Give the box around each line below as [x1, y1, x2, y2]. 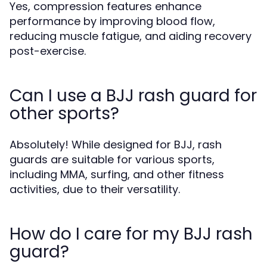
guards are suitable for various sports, [10, 152, 215, 167]
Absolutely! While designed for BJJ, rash [10, 137, 222, 152]
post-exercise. [10, 44, 86, 58]
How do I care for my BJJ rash [10, 222, 253, 246]
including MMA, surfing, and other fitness [10, 167, 224, 182]
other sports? [10, 102, 119, 125]
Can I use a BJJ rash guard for [10, 84, 257, 107]
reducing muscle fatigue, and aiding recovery [10, 29, 252, 44]
